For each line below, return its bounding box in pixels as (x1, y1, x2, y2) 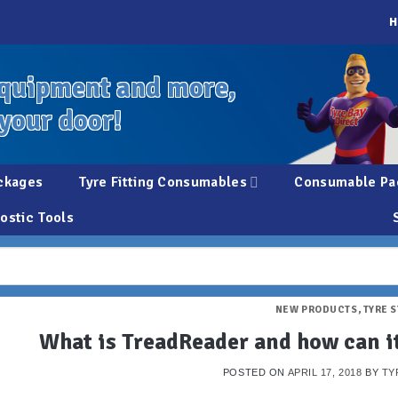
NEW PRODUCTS (275, 303, 358, 315)
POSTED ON (222, 367, 288, 378)
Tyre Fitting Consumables (78, 173, 247, 191)
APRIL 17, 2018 (287, 367, 362, 378)
